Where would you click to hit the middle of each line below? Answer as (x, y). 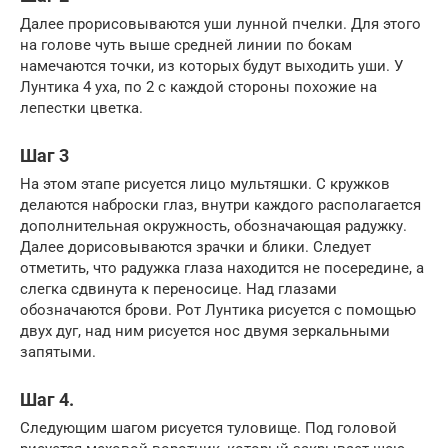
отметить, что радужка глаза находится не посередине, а (222, 268)
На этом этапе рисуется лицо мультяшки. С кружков (205, 184)
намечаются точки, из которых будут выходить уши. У (211, 66)
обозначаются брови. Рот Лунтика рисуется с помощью (218, 310)
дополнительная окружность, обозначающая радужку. (213, 226)
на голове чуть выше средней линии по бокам (186, 45)
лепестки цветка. (81, 108)
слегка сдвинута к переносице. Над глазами (178, 289)
